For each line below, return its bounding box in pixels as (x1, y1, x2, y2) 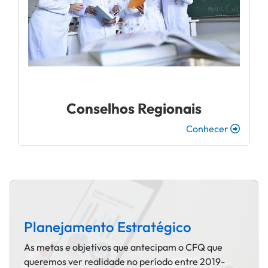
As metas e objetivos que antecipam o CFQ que (24, 240, 223, 253)
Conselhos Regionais (66, 99, 202, 117)
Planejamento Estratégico (24, 217, 191, 236)
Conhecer (186, 122, 230, 135)
